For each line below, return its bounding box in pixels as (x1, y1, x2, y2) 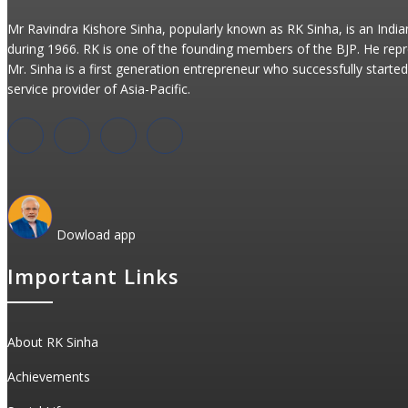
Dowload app (53, 225, 136, 243)
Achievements (7, 367, 90, 385)
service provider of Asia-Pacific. (7, 79, 190, 97)
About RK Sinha (7, 332, 98, 351)
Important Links (7, 261, 179, 290)
